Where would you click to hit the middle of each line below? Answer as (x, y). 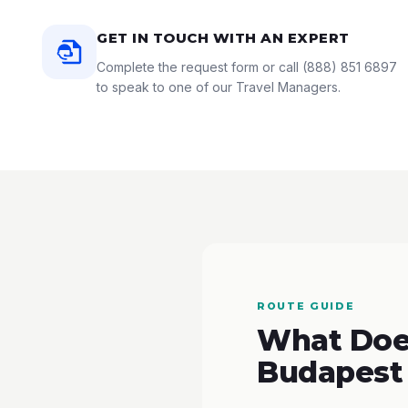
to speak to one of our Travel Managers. (219, 87)
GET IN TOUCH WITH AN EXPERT (223, 38)
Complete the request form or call (199, 67)
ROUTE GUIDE (306, 306)
